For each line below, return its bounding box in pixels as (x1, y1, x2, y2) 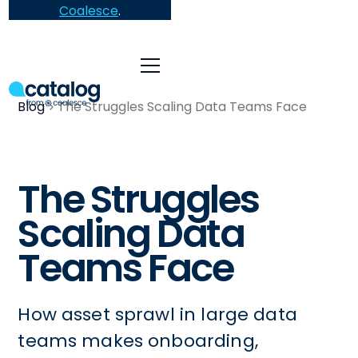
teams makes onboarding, (18, 328, 258, 353)
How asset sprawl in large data (18, 302, 297, 327)
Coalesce (59, 2, 119, 19)
